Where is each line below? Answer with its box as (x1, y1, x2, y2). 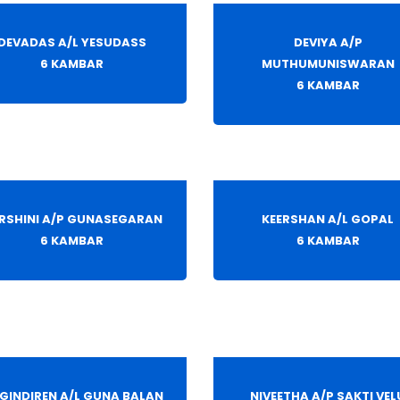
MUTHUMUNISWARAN (261, 55, 395, 73)
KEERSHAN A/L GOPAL (262, 211, 395, 229)
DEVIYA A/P (293, 34, 362, 52)
